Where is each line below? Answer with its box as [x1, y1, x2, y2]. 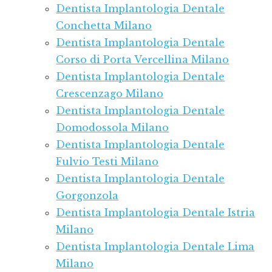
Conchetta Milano [56, 19, 152, 32]
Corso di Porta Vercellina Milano [56, 53, 229, 66]
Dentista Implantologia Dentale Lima [56, 240, 255, 253]
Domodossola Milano [56, 121, 169, 134]
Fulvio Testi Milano [56, 155, 159, 168]
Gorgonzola [56, 189, 119, 202]
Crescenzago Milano [56, 87, 164, 100]
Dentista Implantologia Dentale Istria [56, 206, 256, 219]
